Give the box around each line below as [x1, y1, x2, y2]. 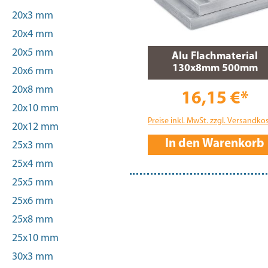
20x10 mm [12, 103, 59, 114]
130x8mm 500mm [172, 63, 258, 75]
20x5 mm [12, 47, 53, 59]
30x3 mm [12, 251, 53, 263]
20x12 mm [12, 121, 59, 133]
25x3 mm [12, 140, 53, 151]
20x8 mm [12, 84, 53, 96]
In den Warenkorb [165, 138, 265, 151]
